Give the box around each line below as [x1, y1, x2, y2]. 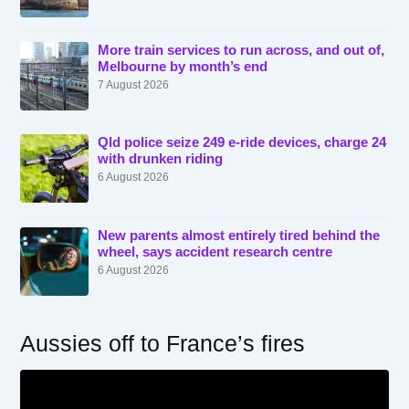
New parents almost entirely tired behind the [98, 228, 381, 244]
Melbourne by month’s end [98, 58, 268, 74]
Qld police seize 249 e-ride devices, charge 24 [98, 135, 387, 151]
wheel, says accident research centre [98, 245, 333, 260]
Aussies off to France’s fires [20, 330, 306, 356]
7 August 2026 [98, 78, 170, 90]
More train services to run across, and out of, [98, 42, 385, 58]
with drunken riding [98, 152, 224, 167]
